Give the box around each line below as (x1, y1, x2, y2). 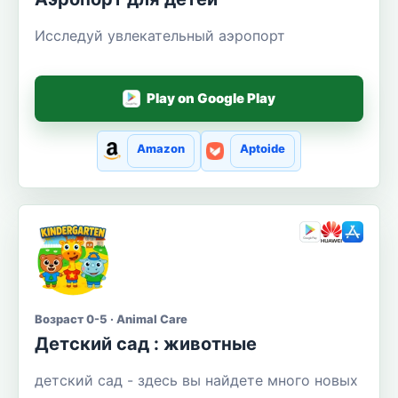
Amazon (136, 140, 185, 155)
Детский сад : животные (35, 333, 257, 354)
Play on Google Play (147, 90, 276, 107)
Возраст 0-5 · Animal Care (35, 312, 187, 326)
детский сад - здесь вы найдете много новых (35, 371, 358, 389)
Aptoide (240, 140, 286, 155)
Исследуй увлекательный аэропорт (35, 26, 285, 44)
